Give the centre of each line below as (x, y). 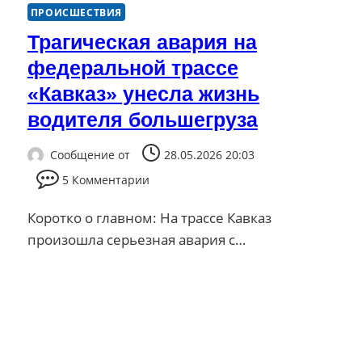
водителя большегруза (142, 119)
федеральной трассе (133, 67)
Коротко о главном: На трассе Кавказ (149, 218)
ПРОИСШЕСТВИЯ (76, 12)
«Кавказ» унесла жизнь (143, 93)
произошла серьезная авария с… (136, 240)
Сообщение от (90, 155)
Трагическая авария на (142, 42)
